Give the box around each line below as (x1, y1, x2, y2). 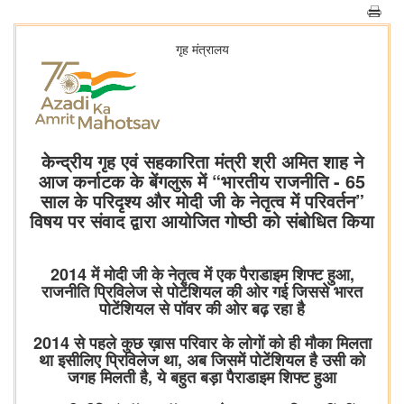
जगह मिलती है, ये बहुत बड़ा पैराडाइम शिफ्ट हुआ (68, 365, 336, 390)
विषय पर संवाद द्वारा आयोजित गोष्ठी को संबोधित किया (30, 207, 374, 234)
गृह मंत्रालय (175, 40, 229, 58)
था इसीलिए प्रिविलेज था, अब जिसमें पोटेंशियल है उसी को (39, 348, 365, 372)
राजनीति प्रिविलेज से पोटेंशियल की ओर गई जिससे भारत (41, 280, 363, 304)
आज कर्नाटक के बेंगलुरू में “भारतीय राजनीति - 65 (39, 168, 365, 195)
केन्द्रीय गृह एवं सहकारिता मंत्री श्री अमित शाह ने (41, 148, 363, 175)
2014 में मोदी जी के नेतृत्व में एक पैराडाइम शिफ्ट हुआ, (50, 262, 354, 287)
